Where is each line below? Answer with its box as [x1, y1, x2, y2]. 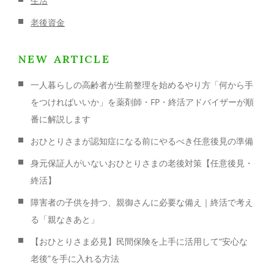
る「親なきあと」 [31, 213, 99, 226]
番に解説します [31, 113, 91, 125]
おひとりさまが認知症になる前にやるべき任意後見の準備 [31, 135, 253, 147]
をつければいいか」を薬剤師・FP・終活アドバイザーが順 [31, 96, 254, 108]
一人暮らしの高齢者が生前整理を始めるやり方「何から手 [31, 79, 253, 91]
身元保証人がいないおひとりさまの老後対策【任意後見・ [31, 157, 253, 169]
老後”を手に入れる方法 [31, 253, 119, 265]
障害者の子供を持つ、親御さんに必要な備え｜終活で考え [31, 196, 253, 209]
